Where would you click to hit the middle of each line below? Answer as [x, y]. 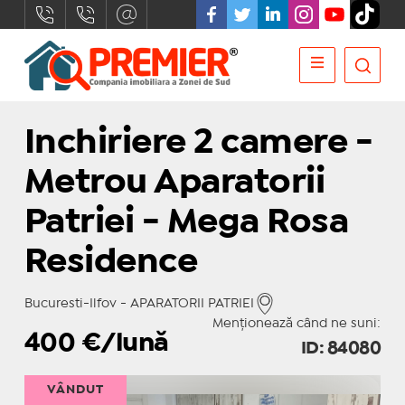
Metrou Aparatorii [174, 183]
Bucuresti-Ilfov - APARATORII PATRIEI [139, 304]
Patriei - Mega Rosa [186, 223]
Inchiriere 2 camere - [198, 143]
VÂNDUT [75, 390]
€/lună [125, 344]
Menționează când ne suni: [297, 324]
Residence [111, 263]
